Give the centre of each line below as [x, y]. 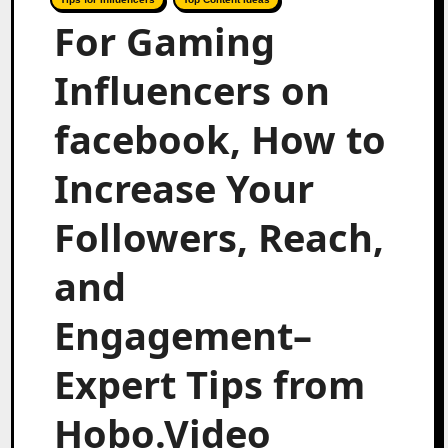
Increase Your [184, 187]
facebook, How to [220, 138]
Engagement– [183, 334]
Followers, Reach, [219, 236]
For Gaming [165, 40]
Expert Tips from [210, 383]
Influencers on [192, 89]
